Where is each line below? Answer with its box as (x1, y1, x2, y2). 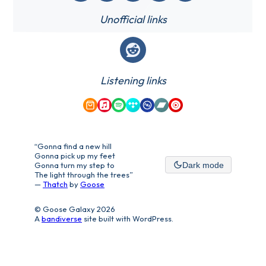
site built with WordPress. (82, 213, 173, 223)
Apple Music (103, 104, 153, 115)
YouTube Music (175, 104, 236, 115)
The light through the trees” (34, 169, 133, 179)
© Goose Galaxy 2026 (34, 204, 115, 214)
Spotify (118, 104, 148, 115)
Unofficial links (99, 12, 167, 26)
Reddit (132, 43, 160, 55)
